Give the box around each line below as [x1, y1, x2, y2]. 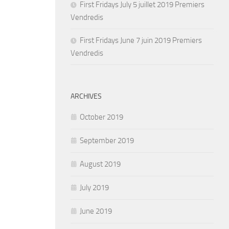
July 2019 [80, 183, 109, 192]
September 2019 [80, 136, 134, 145]
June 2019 [80, 207, 112, 216]
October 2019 [80, 112, 123, 122]
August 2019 [80, 159, 121, 169]
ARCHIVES [71, 92, 102, 101]
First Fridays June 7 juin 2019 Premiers [80, 36, 202, 45]
